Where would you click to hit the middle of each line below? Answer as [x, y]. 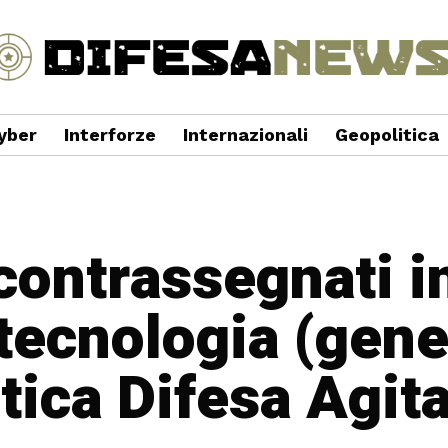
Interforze [109, 134]
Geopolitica [386, 134]
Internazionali [245, 134]
